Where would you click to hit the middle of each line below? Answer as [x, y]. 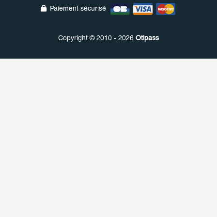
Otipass [147, 38]
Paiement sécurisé [79, 8]
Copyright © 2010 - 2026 [97, 38]
